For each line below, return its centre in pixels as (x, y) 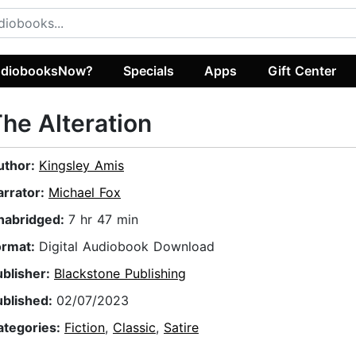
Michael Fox (85, 193)
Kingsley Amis (81, 166)
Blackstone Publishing (120, 274)
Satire (181, 328)
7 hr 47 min (103, 220)
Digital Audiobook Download (127, 247)
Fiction (85, 328)
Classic (134, 328)
